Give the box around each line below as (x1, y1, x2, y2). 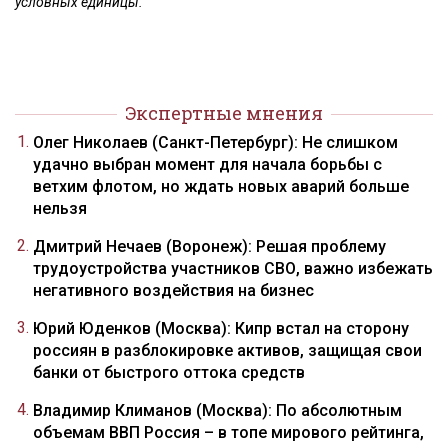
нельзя (33, 199, 87, 218)
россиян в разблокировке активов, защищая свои (33, 341, 422, 360)
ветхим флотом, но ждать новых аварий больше (33, 177, 409, 196)
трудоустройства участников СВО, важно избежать (33, 259, 433, 278)
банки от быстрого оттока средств (33, 363, 305, 382)
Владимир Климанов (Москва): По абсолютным (33, 401, 402, 420)
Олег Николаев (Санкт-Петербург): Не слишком (33, 133, 398, 152)
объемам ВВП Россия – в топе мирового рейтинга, (33, 423, 424, 442)
